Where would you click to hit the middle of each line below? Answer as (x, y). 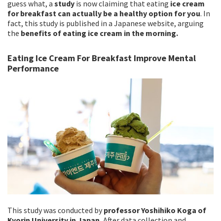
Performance (33, 68)
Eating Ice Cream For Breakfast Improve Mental (102, 58)
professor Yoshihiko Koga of (155, 210)
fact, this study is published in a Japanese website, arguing (106, 23)
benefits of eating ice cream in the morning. (99, 33)
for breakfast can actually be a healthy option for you (104, 13)
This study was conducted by (55, 210)
